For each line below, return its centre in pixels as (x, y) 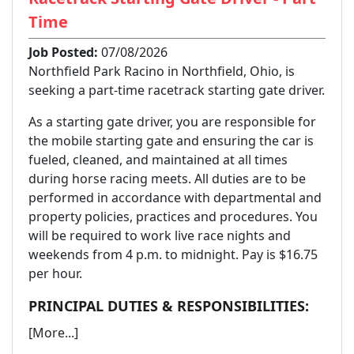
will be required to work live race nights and (160, 235)
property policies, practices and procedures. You (173, 216)
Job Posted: (63, 52)
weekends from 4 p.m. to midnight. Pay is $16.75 (173, 254)
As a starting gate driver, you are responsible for (172, 121)
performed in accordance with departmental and (175, 197)
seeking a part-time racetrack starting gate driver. (177, 90)
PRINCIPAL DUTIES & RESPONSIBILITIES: (169, 305)
